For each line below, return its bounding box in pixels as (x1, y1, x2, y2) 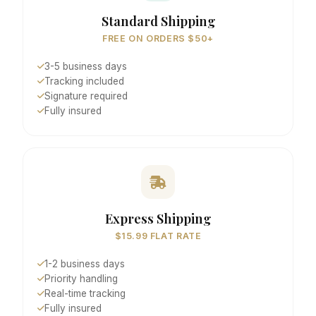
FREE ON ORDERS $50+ (102, 33, 214, 44)
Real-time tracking (44, 288, 126, 299)
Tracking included (44, 75, 124, 87)
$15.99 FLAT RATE (114, 231, 202, 241)
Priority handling (44, 273, 118, 284)
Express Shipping (105, 209, 211, 227)
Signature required (44, 90, 128, 102)
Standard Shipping (101, 12, 215, 30)
